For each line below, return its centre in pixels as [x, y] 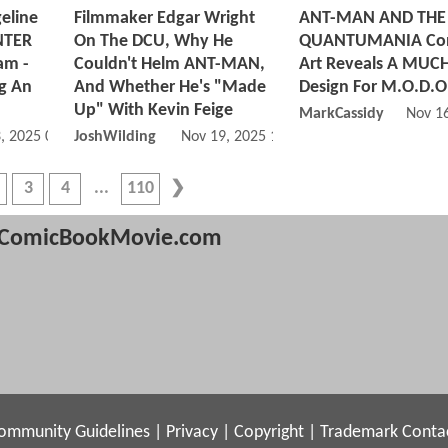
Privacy [192, 432]
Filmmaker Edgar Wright [164, 19]
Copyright [269, 432]
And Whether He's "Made [170, 88]
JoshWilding [115, 137]
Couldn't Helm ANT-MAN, [169, 65]
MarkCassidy [341, 114]
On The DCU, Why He [153, 42]
